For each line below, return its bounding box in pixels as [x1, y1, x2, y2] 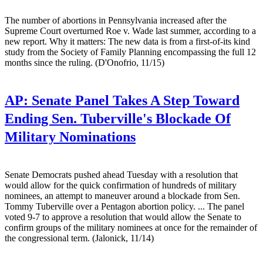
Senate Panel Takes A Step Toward [28, 93, 240, 109]
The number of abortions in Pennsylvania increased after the [5, 15, 227, 26]
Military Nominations [5, 129, 136, 145]
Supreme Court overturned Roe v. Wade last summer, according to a [5, 26, 256, 36]
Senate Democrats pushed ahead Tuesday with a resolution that [5, 170, 238, 180]
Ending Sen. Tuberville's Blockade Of [5, 111, 231, 127]
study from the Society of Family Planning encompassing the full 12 [5, 47, 256, 58]
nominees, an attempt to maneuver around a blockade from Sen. [5, 191, 240, 201]
